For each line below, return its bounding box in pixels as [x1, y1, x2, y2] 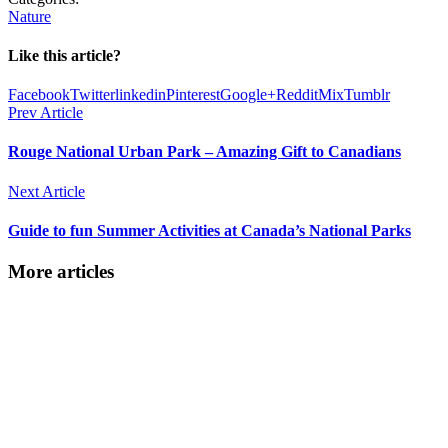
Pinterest [166, 86, 220, 104]
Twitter [70, 86, 115, 104]
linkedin [115, 86, 166, 104]
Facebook [8, 86, 70, 104]
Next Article [8, 182, 85, 200]
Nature [8, 7, 51, 25]
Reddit [276, 86, 318, 104]
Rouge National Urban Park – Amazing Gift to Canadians [8, 143, 401, 161]
